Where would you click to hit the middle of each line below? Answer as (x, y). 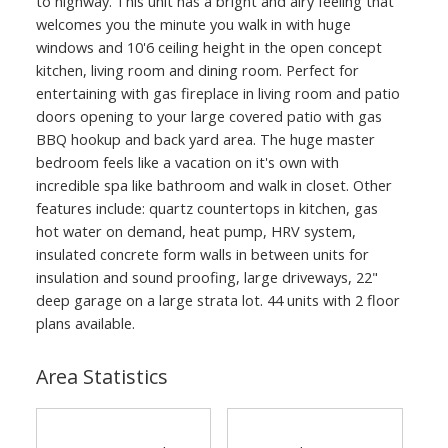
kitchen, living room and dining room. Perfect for (197, 69)
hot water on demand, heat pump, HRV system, (195, 230)
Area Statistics (101, 376)
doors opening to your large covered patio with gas (208, 115)
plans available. (85, 322)
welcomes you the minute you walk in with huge (193, 23)
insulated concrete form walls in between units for (202, 253)
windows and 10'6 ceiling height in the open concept (208, 46)
